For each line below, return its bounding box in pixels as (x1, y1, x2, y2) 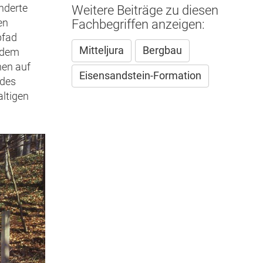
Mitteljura (79, 44, 124, 56)
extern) (38, 2, 70, 14)
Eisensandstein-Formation (79, 69, 201, 82)
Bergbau (142, 44, 182, 56)
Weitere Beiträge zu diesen (71, 2, 218, 18)
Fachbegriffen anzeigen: (71, 16, 205, 32)
